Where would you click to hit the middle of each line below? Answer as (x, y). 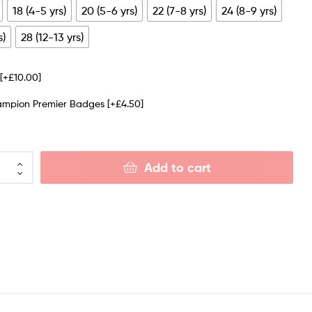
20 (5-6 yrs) (110, 10)
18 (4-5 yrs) (40, 10)
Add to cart (177, 168)
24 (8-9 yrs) (249, 10)
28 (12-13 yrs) (53, 37)
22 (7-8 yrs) (180, 10)
